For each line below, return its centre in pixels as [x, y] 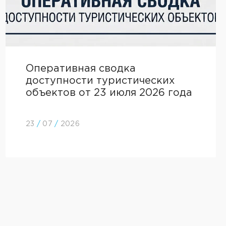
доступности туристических [100, 81]
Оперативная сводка [80, 69]
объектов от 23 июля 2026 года [109, 93]
